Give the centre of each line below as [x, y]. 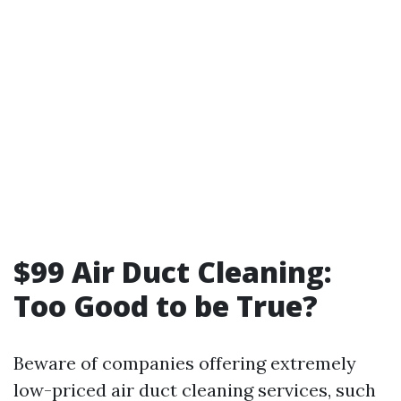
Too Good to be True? [166, 306]
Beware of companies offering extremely [185, 363]
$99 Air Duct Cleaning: [173, 272]
